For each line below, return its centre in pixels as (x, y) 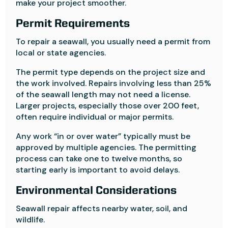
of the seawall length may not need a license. (103, 94)
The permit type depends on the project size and (111, 72)
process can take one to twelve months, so (99, 159)
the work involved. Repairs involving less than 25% (114, 83)
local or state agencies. (61, 53)
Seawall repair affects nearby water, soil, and (102, 208)
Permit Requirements (73, 24)
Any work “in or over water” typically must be (103, 136)
